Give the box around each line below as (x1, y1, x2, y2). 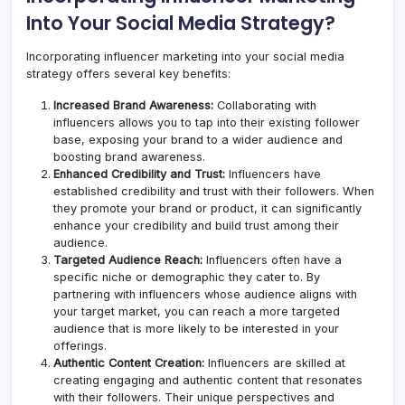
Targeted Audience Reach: (53, 252, 202, 267)
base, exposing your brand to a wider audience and (53, 132, 343, 146)
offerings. (53, 338, 107, 353)
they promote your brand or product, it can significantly (53, 201, 362, 215)
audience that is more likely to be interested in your (53, 321, 339, 335)
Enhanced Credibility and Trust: (53, 166, 225, 181)
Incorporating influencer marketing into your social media (26, 49, 344, 63)
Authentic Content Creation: (53, 355, 204, 370)
